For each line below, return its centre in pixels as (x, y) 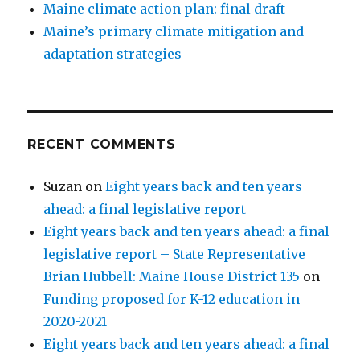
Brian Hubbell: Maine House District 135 (172, 277)
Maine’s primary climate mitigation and (174, 32)
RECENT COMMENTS (102, 145)
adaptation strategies (113, 54)
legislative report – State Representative (175, 254)
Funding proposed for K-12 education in (172, 299)
